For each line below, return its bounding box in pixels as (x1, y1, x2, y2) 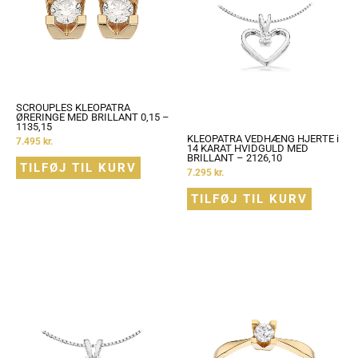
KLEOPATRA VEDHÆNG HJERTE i (187, 132, 339, 145)
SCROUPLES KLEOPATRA (16, 101, 130, 113)
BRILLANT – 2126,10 (187, 151, 282, 164)
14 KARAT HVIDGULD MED (187, 141, 308, 154)
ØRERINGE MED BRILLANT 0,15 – (16, 110, 169, 123)
